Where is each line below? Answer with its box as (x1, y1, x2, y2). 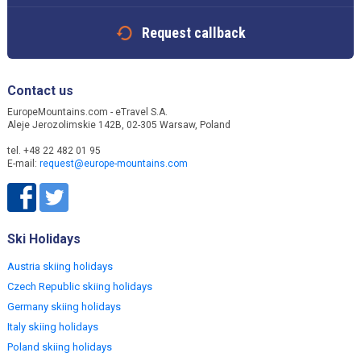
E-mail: (7, 158, 39, 170)
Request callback (141, 24, 246, 42)
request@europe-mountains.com (39, 158, 188, 170)
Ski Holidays (7, 231, 81, 247)
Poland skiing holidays (7, 341, 112, 354)
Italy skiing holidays (7, 321, 98, 334)
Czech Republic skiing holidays (7, 280, 152, 293)
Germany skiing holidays (7, 301, 121, 313)
